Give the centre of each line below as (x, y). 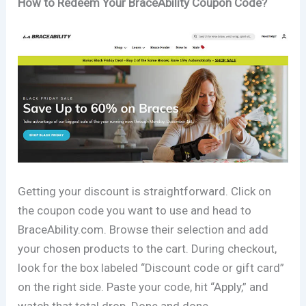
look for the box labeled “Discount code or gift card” (151, 267)
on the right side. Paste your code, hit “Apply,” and (143, 287)
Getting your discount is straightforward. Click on (145, 191)
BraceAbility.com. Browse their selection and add (143, 229)
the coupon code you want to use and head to (135, 210)
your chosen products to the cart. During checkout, (148, 248)
